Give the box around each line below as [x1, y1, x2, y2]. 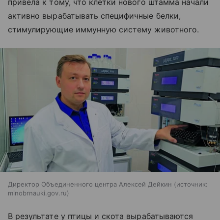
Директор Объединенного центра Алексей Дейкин [8, 180, 172, 189]
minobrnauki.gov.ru [8, 189, 67, 197]
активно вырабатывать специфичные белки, [8, 11, 181, 21]
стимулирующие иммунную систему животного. [8, 25, 199, 35]
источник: [176, 180, 208, 189]
